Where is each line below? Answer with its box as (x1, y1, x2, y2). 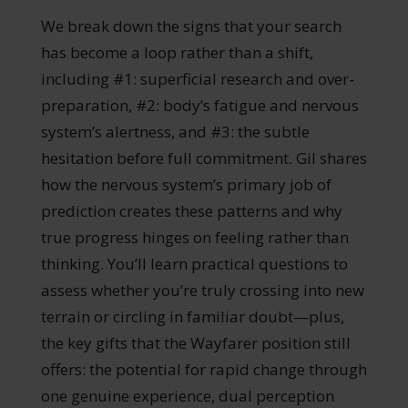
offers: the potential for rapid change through (40, 358, 367, 380)
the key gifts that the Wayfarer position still (40, 331, 351, 353)
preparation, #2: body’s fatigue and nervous (40, 94, 359, 116)
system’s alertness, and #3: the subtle (40, 120, 310, 142)
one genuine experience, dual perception (40, 384, 334, 406)
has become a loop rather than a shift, (40, 41, 313, 63)
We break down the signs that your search (40, 15, 342, 36)
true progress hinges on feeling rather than (40, 226, 349, 248)
